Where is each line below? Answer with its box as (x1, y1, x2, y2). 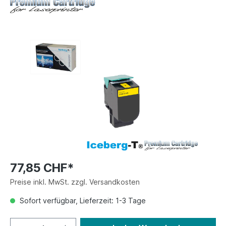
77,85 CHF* (10, 160, 74, 175)
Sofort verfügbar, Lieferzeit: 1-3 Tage (18, 196, 146, 205)
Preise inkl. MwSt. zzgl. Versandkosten (10, 178, 140, 186)
